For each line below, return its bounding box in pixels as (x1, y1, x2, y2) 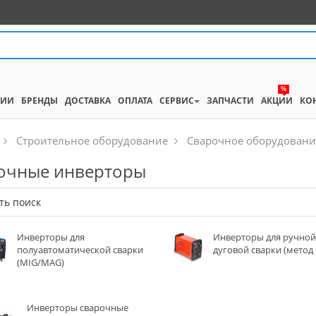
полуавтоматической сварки (16, 243, 143, 256)
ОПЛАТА (117, 95, 152, 107)
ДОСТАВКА (64, 95, 111, 107)
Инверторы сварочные (27, 301, 129, 314)
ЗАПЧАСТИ (206, 95, 254, 107)
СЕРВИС (159, 95, 194, 107)
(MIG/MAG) (16, 256, 64, 269)
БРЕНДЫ (20, 95, 58, 107)
